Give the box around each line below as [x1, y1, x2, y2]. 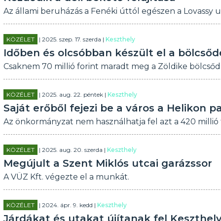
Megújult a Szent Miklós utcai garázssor [3, 157, 212, 169]
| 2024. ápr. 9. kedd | [37, 201, 97, 209]
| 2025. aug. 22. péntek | [37, 91, 108, 98]
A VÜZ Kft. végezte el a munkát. [3, 172, 129, 182]
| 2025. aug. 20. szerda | [37, 146, 107, 153]
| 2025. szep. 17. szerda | [37, 36, 106, 43]
